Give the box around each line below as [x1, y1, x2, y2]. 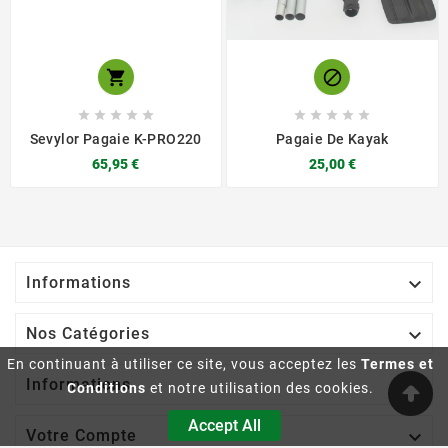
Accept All [187, 416, 261, 435]
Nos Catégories [26, 324, 150, 344]
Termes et [361, 356, 434, 372]
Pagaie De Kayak [275, 131, 389, 148]
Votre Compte [26, 426, 137, 446]
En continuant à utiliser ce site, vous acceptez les [7, 356, 361, 372]
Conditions [67, 380, 146, 396]
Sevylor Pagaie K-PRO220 [29, 131, 202, 148]
